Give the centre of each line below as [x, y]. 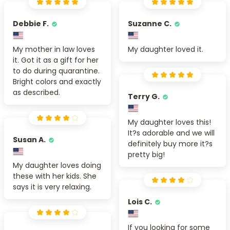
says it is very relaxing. [52, 187]
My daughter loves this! [169, 122]
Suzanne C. [150, 23]
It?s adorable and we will [171, 133]
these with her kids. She [55, 176]
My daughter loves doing [57, 165]
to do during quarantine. [56, 71]
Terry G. [144, 96]
